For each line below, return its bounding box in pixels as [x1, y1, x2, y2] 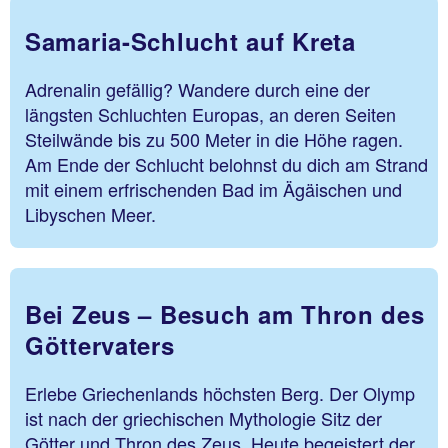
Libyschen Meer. [25, 201, 156, 228]
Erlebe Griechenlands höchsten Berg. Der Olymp [25, 379, 415, 406]
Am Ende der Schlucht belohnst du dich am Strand [25, 151, 428, 178]
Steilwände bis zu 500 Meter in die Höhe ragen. [25, 126, 403, 153]
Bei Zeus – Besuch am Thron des [25, 296, 425, 331]
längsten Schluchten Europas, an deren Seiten [25, 101, 396, 128]
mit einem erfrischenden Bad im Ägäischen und [25, 176, 402, 203]
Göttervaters [25, 327, 175, 362]
